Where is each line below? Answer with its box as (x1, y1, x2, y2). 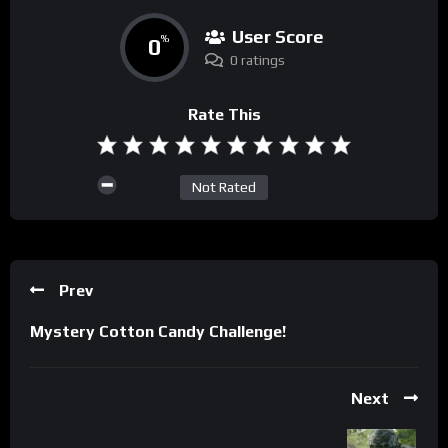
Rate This (187, 104, 261, 124)
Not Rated (192, 178, 256, 195)
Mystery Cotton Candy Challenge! (30, 321, 286, 341)
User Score (231, 25, 324, 47)
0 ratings (229, 51, 285, 68)
